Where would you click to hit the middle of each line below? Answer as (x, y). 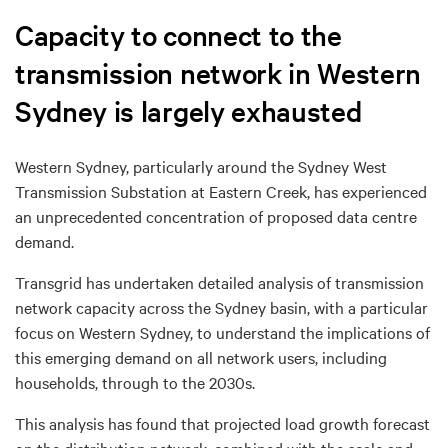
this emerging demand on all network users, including (201, 356)
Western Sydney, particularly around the (156, 165)
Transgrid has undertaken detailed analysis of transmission (219, 281)
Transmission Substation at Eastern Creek (161, 190)
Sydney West (342, 165)
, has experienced (367, 190)
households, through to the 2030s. (135, 381)
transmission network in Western (218, 72)
